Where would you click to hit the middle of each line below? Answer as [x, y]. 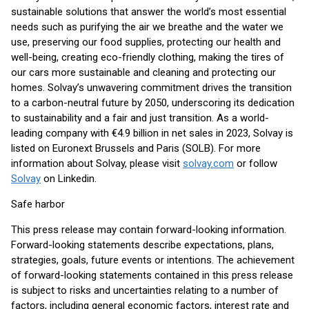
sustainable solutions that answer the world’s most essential [149, 12]
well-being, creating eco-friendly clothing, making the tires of [148, 57]
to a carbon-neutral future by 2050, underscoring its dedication [153, 103]
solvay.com [208, 163]
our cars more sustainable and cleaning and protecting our [143, 72]
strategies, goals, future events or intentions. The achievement [153, 260]
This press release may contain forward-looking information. [149, 230]
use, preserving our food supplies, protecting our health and [146, 42]
